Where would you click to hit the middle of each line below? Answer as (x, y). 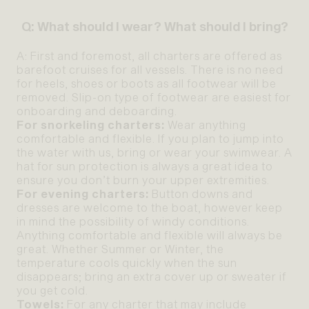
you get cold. (52, 290)
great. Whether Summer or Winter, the (120, 248)
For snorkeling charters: (91, 124)
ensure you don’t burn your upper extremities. (143, 179)
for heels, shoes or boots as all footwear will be (147, 83)
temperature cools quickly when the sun (127, 262)
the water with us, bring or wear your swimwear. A (154, 152)
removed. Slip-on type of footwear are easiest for (154, 97)
